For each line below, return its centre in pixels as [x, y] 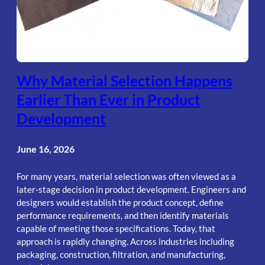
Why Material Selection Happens [125, 81]
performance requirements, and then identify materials [123, 215]
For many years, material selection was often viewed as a [126, 176]
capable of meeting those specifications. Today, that [116, 228]
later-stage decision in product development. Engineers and [131, 189]
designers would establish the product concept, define [120, 202]
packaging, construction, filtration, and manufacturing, [121, 254]
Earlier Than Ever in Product [109, 100]
